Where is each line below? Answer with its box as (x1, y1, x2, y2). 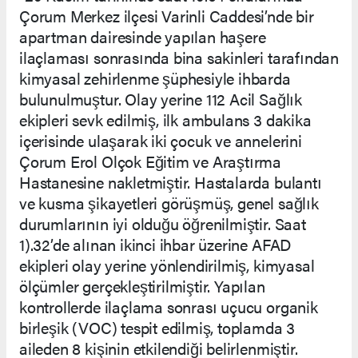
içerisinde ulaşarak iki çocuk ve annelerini (19, 128, 302, 152)
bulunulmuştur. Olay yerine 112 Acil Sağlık (19, 86, 302, 110)
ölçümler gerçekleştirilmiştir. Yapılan (19, 273, 265, 297)
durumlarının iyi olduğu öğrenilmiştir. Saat (19, 211, 306, 235)
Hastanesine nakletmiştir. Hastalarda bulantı (19, 169, 322, 193)
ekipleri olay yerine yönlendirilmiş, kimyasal (19, 253, 315, 276)
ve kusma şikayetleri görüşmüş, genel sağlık (19, 190, 319, 214)
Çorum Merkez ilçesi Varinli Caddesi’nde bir (19, 3, 314, 27)
